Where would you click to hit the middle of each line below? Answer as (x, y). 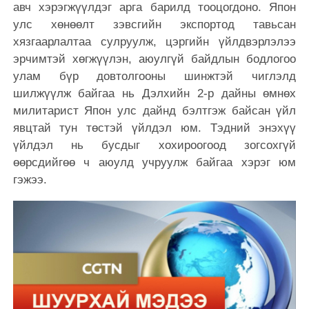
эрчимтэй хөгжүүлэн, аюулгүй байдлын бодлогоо (154, 59)
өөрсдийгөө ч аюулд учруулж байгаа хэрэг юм (154, 162)
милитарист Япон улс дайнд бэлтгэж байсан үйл (154, 110)
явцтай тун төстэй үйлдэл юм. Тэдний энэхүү (154, 128)
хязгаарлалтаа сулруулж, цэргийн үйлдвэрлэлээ (154, 41)
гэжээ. (30, 179)
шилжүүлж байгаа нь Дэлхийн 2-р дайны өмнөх (154, 93)
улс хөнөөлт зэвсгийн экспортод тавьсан (154, 24)
